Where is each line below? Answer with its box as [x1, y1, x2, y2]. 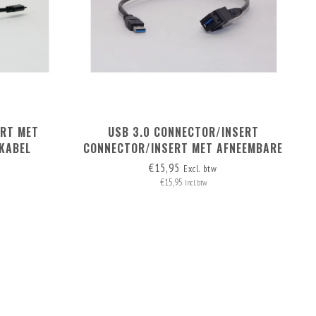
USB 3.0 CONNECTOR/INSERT [107, 123, 259, 140]
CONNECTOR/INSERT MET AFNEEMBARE [83, 139, 284, 157]
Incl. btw [184, 177, 207, 188]
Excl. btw [183, 162, 218, 175]
